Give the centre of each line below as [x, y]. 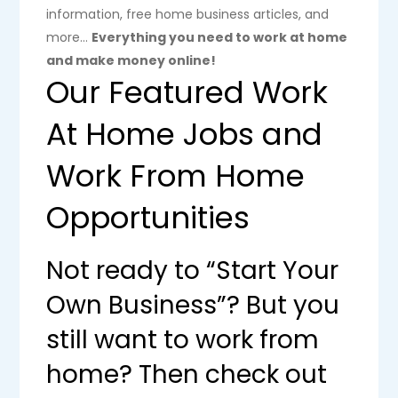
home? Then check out [187, 374]
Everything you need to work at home [220, 37]
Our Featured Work [187, 92]
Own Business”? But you [193, 305]
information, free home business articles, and [188, 14]
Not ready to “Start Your [193, 271]
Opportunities [148, 218]
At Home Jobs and [185, 134]
